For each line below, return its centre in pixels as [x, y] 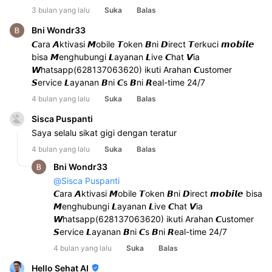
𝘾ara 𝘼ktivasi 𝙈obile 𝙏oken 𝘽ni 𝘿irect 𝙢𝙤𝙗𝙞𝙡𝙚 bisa [158, 193]
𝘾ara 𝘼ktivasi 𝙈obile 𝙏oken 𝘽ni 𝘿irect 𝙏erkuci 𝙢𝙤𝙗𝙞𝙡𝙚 [143, 44]
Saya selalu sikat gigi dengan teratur [105, 132]
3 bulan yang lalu [61, 10]
